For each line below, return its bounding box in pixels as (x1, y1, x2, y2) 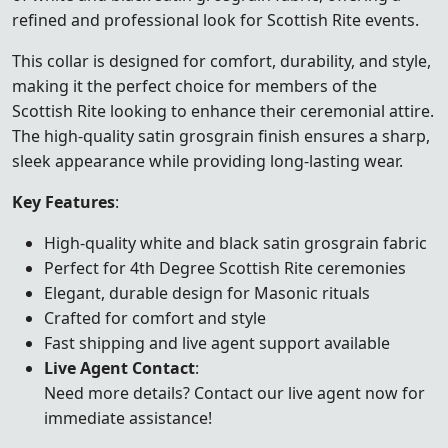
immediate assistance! (44, 406, 212, 429)
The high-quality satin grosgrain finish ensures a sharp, (12, 124, 430, 147)
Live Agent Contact (44, 356, 195, 379)
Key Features (12, 190, 115, 213)
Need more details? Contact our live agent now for (44, 381, 425, 404)
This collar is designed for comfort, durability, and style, (12, 49, 431, 72)
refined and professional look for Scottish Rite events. (12, 8, 419, 31)
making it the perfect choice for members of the (12, 74, 377, 97)
